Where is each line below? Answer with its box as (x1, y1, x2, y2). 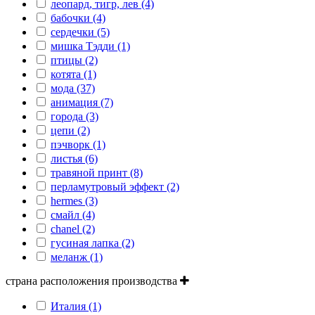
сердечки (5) (51, 25, 110, 38)
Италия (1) (51, 300, 101, 312)
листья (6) (51, 152, 98, 165)
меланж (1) (51, 250, 103, 263)
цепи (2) (51, 124, 90, 136)
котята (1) (51, 67, 96, 80)
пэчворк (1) (51, 138, 105, 150)
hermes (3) (51, 194, 98, 207)
